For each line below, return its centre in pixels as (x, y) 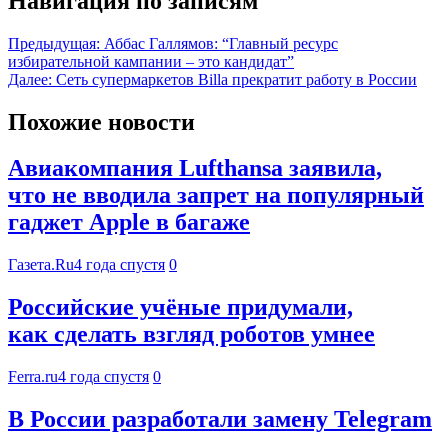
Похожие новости (101, 121)
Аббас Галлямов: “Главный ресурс (221, 43)
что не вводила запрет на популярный (216, 195)
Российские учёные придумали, (180, 307)
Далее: (30, 79)
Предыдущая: (54, 43)
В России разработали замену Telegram (220, 419)
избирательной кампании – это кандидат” (151, 61)
